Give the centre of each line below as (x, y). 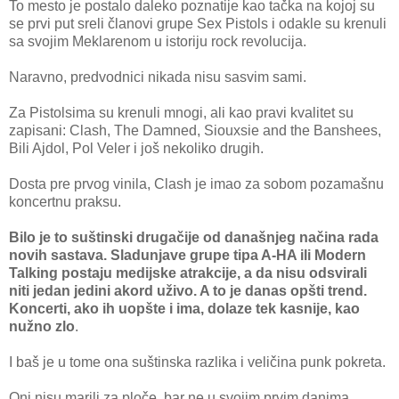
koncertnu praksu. (65, 202)
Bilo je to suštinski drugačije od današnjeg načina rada (194, 238)
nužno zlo (42, 327)
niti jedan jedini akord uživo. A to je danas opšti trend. (188, 291)
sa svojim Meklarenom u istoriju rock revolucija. (158, 42)
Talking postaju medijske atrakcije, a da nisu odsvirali (188, 273)
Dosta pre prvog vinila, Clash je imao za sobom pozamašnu (196, 184)
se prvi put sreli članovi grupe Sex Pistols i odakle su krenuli (198, 24)
